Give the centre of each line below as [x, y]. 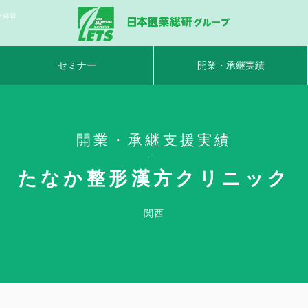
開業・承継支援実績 [154, 140]
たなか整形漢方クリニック [154, 179]
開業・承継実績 [231, 65]
